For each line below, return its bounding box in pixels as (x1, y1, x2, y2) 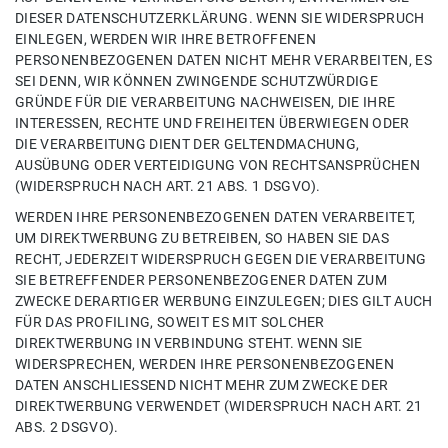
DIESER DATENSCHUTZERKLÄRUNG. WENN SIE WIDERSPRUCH (15, 10, 425, 28)
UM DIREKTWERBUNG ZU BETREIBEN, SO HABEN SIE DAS (15, 230, 390, 248)
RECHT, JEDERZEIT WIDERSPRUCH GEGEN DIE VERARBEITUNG (15, 251, 427, 269)
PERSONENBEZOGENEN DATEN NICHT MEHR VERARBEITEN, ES (15, 52, 433, 70)
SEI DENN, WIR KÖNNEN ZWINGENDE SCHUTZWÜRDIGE (15, 73, 379, 91)
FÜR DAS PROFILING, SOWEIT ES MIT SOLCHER (15, 314, 325, 332)
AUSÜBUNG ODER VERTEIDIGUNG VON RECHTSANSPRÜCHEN (15, 157, 421, 175)
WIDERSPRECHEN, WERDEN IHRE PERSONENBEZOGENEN (15, 356, 395, 374)
